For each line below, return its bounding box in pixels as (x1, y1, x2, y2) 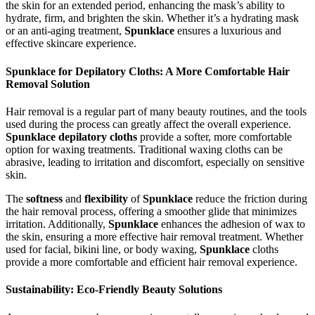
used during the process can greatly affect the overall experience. (6, 118, 291, 130)
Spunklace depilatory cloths (6, 131, 137, 143)
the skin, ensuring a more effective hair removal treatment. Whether (6, 231, 303, 243)
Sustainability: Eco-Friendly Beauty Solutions (6, 283, 222, 296)
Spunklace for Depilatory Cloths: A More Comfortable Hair (6, 65, 290, 77)
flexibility (84, 193, 128, 205)
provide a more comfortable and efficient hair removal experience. (6, 256, 297, 268)
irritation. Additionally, (6, 218, 108, 230)
